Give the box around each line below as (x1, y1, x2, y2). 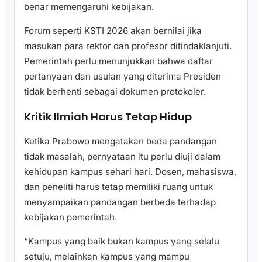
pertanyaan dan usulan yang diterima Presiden (24, 71, 221, 82)
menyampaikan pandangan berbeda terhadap (24, 196, 216, 208)
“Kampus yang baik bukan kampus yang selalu (24, 236, 219, 247)
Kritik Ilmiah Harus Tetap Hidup (24, 109, 192, 125)
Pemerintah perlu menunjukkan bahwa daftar (24, 56, 213, 67)
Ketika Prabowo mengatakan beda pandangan (24, 136, 217, 147)
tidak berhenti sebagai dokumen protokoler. (24, 86, 206, 98)
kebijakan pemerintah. (24, 212, 117, 223)
